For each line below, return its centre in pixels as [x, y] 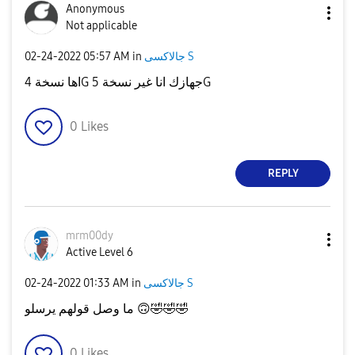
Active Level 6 [99, 252]
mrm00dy [90, 235]
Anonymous [95, 9]
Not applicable [101, 25]
